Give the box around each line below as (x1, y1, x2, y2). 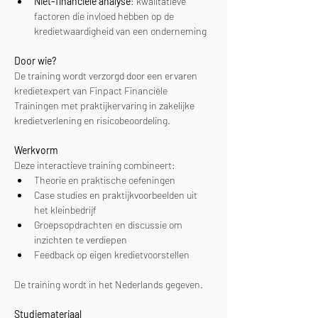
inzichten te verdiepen (34, 234, 127, 246)
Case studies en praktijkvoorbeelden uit (34, 189, 199, 201)
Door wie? (14, 55, 56, 67)
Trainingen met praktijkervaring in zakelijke (14, 99, 197, 111)
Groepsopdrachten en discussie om (34, 219, 185, 231)
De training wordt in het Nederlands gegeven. (14, 278, 203, 290)
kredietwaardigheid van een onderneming (34, 25, 207, 37)
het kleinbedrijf (34, 204, 97, 216)
